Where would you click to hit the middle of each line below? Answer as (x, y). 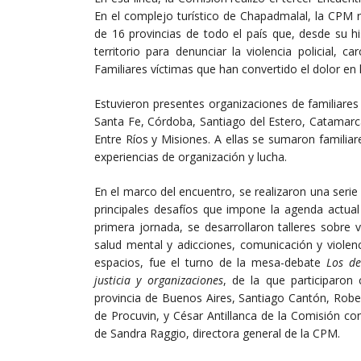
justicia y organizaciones (159, 280)
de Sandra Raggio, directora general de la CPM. (217, 333)
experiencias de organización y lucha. (191, 156)
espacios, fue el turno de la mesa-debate (210, 262)
